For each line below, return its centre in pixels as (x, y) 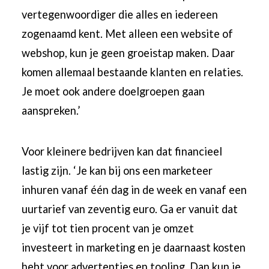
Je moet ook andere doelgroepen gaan (113, 91)
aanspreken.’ (51, 110)
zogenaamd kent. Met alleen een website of (128, 33)
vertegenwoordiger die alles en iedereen (120, 14)
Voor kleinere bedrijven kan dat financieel (122, 152)
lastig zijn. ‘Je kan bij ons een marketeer (117, 171)
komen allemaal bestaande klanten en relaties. (133, 72)
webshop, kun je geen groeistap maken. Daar (128, 53)
